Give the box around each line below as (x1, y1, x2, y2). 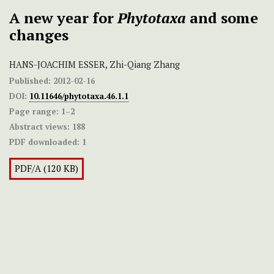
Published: (9, 75, 51, 87)
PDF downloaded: (9, 136, 80, 148)
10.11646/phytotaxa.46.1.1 (29, 91, 128, 102)
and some (186, 8, 258, 28)
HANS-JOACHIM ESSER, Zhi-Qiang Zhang (9, 59, 180, 71)
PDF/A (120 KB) (15, 163, 78, 175)
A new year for (9, 8, 117, 28)
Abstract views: (9, 121, 70, 133)
